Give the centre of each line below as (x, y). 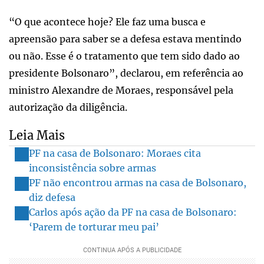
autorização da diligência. (68, 107)
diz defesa (52, 197)
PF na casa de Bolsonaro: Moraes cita (115, 153)
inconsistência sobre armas (93, 168)
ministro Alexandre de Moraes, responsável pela (121, 90)
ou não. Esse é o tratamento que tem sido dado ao (124, 56)
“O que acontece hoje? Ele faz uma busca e (107, 22)
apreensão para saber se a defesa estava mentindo (125, 39)
